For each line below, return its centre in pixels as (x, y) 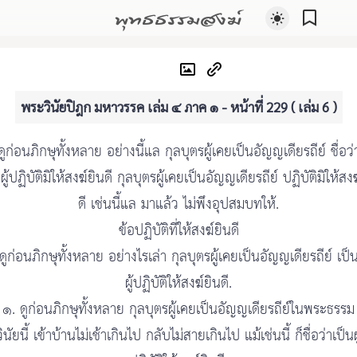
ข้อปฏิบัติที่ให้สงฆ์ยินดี (178, 231)
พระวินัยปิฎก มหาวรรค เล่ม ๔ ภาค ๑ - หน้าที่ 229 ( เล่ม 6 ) (178, 107)
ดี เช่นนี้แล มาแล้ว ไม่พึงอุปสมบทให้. (178, 205)
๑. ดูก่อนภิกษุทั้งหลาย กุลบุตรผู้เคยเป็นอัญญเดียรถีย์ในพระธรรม (178, 310)
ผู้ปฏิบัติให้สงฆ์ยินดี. (178, 284)
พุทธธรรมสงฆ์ (178, 18)
